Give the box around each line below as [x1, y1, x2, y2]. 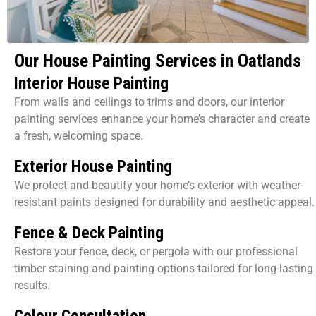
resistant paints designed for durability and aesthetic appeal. [14, 195, 315, 209]
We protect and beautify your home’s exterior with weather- [14, 178, 303, 192]
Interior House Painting [14, 73, 169, 93]
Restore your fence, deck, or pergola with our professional [14, 244, 298, 258]
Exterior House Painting [14, 156, 172, 176]
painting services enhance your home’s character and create [14, 111, 310, 126]
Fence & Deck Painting [14, 222, 164, 243]
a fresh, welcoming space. [14, 128, 143, 142]
